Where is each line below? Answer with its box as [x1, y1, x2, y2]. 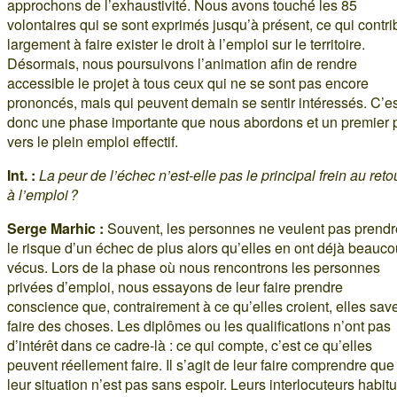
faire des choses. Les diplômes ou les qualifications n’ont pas [7, 315, 391, 336]
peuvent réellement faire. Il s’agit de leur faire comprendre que [7, 354, 394, 375]
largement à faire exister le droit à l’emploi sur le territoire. [7, 33, 365, 54]
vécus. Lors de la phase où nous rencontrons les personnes [7, 256, 380, 277]
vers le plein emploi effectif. [7, 130, 178, 152]
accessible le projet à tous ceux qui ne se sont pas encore [7, 72, 369, 93]
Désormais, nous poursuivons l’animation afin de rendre [7, 52, 357, 74]
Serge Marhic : [7, 217, 104, 238]
